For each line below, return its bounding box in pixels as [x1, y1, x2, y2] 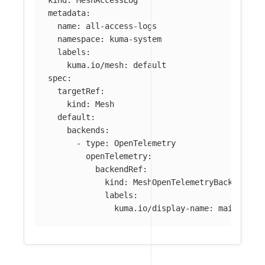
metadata [48, 8, 86, 18]
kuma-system [109, 34, 161, 44]
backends [67, 125, 105, 135]
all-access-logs [86, 21, 157, 31]
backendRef [95, 164, 143, 174]
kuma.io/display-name [114, 203, 209, 214]
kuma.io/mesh [67, 60, 124, 70]
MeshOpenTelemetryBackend [133, 177, 247, 188]
